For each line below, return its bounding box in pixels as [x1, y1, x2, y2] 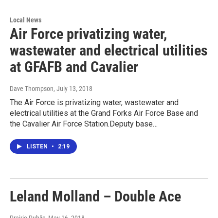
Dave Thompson [10, 85, 54, 93]
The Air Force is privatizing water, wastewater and [10, 98, 179, 108]
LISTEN [27, 143, 49, 150]
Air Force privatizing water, [10, 25, 167, 43]
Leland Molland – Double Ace [10, 188, 181, 205]
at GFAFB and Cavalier [10, 58, 138, 76]
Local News [10, 16, 41, 24]
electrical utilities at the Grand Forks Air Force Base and [10, 109, 198, 118]
